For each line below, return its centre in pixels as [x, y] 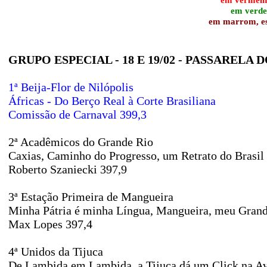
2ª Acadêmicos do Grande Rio [81, 142]
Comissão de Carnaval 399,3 [77, 114]
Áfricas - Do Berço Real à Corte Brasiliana [112, 101]
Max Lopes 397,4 [50, 224]
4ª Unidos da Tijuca [56, 252]
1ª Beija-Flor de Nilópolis [71, 87]
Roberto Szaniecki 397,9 [68, 169]
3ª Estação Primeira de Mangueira [91, 197]
